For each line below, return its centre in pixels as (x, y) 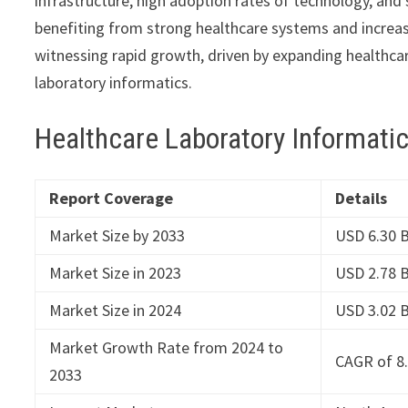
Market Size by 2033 (117, 236)
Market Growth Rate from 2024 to (167, 348)
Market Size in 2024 (116, 311)
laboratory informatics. (114, 82)
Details (362, 199)
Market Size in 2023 (116, 273)
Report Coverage (112, 199)
